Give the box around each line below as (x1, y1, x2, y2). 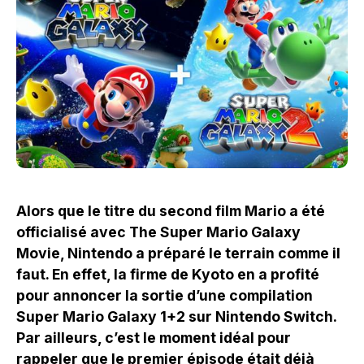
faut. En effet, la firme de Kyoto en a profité (16, 266, 319, 284)
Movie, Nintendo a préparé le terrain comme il (16, 245, 340, 262)
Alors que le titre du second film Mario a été (16, 202, 325, 220)
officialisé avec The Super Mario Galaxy (16, 223, 301, 241)
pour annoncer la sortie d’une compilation (16, 287, 313, 305)
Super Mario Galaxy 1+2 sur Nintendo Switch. (16, 308, 336, 326)
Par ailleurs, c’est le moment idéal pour (16, 329, 291, 347)
